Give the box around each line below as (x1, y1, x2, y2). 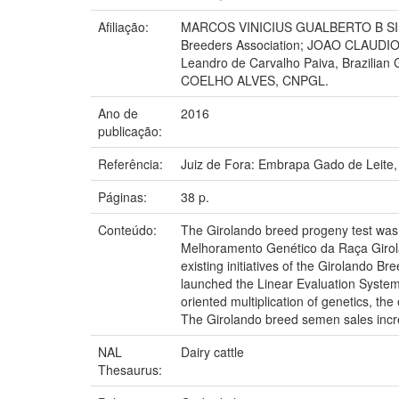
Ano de (98, 103, 138, 122)
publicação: (98, 121, 166, 140)
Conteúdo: (98, 220, 160, 239)
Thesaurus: (98, 360, 166, 379)
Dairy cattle (181, 342, 244, 361)
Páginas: (98, 187, 151, 206)
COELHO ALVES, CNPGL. (181, 70, 329, 89)
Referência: (98, 154, 167, 173)
